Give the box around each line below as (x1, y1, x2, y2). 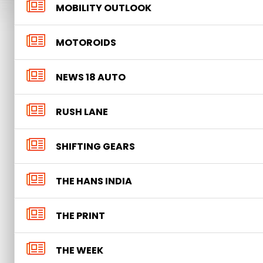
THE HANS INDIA (56, 174, 132, 188)
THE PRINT (56, 209, 105, 222)
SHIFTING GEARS (56, 140, 135, 153)
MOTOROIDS (56, 36, 116, 49)
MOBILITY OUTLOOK (56, 1, 151, 15)
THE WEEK (56, 244, 103, 257)
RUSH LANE (56, 105, 108, 119)
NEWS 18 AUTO (56, 70, 126, 84)
